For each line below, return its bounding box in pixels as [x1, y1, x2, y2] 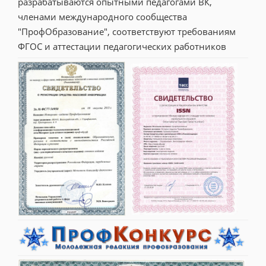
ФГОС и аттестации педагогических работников [18, 40, 226, 53]
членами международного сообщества [18, 11, 187, 23]
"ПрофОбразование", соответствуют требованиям [18, 26, 236, 38]
